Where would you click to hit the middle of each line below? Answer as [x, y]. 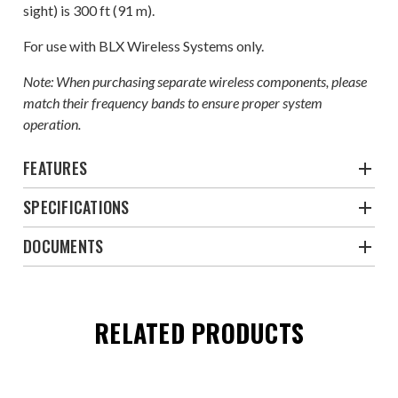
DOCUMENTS [64, 246]
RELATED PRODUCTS [199, 333]
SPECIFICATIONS [76, 207]
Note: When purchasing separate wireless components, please [195, 81]
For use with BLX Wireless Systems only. [143, 46]
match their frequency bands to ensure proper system [173, 103]
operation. [52, 124]
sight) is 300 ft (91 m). [89, 10]
